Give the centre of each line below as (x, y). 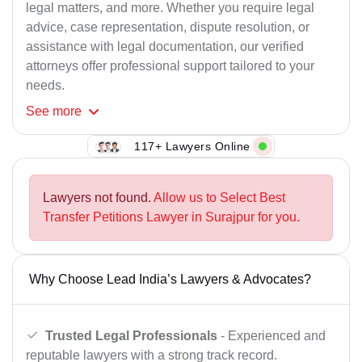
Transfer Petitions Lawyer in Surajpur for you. (171, 217)
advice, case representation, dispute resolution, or (168, 27)
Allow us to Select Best (219, 198)
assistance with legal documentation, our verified (165, 47)
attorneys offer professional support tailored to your (170, 66)
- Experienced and (271, 335)
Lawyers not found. (98, 198)
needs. (45, 86)
